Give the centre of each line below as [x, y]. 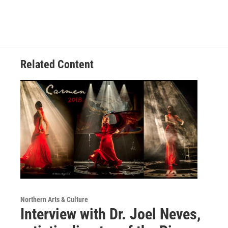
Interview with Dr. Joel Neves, [110, 214]
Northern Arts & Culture [54, 200]
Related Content [57, 65]
